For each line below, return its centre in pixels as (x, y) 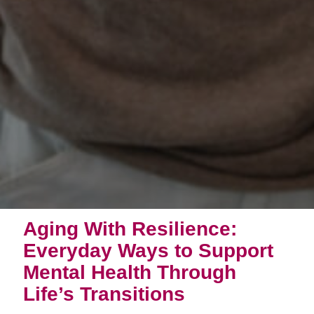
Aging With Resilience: (130, 228)
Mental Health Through (129, 272)
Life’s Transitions (104, 293)
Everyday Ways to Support (148, 250)
